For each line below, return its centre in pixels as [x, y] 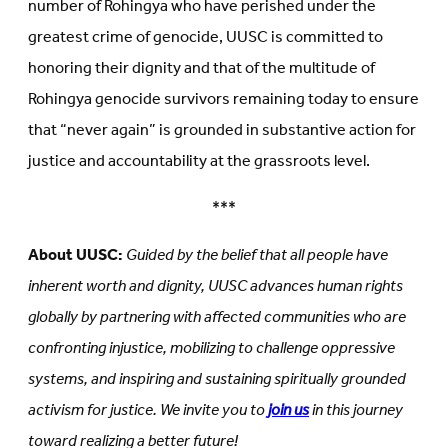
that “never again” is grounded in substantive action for [222, 131]
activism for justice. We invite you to [148, 411]
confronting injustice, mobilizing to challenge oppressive [211, 349]
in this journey [356, 411]
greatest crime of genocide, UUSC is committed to [205, 38]
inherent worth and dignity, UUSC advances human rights [215, 287]
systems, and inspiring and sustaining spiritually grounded [217, 380]
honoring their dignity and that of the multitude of [201, 69]
